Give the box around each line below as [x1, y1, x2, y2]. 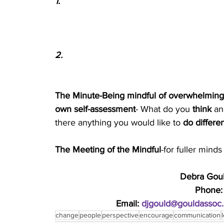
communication [174, 211, 220, 219]
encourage [139, 211, 173, 219]
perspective [102, 211, 138, 219]
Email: [116, 198, 141, 208]
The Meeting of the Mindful [55, 144, 161, 154]
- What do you [135, 104, 192, 114]
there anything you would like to [55, 117, 183, 127]
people [79, 211, 101, 219]
